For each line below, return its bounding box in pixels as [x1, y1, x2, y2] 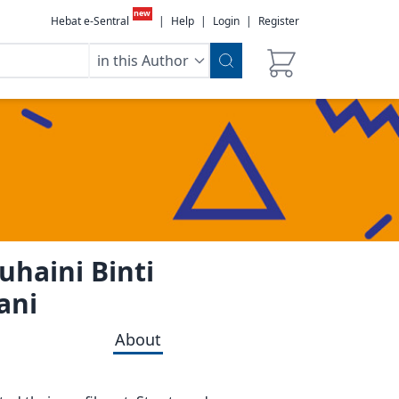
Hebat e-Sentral [50, 13, 129, 28]
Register [258, 13, 299, 28]
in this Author [97, 51, 189, 70]
